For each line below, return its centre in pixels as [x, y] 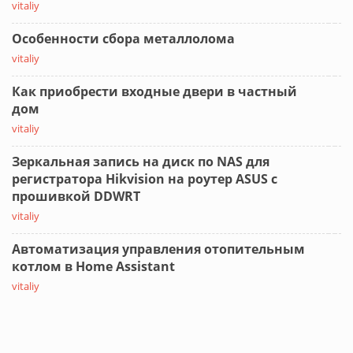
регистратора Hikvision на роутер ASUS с [145, 178]
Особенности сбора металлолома [123, 38]
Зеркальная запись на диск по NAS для [141, 161]
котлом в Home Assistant [93, 266]
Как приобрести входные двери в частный [154, 91]
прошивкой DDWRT [76, 196]
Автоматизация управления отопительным [158, 249]
